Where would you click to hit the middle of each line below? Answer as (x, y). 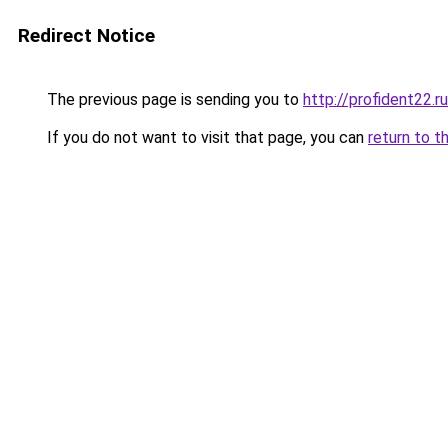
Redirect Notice (86, 35)
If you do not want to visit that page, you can (205, 137)
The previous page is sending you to (173, 99)
